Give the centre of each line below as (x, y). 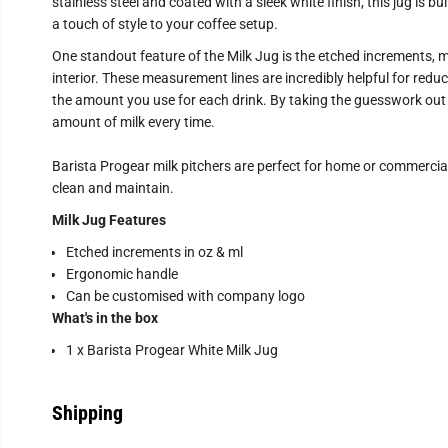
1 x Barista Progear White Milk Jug (171, 350)
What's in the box (104, 318)
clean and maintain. (112, 188)
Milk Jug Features (108, 220)
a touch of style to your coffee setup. (164, 24)
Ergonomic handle (121, 274)
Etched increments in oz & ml (154, 252)
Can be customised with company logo (185, 296)
